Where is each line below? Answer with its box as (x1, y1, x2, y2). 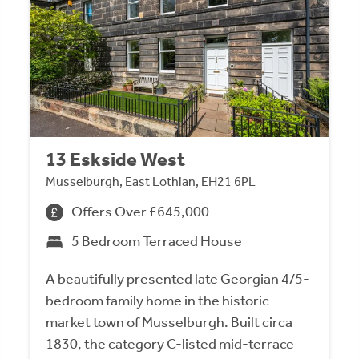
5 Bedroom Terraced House (71, 232, 243, 251)
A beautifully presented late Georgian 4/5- (46, 270, 310, 288)
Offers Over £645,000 (71, 203, 210, 221)
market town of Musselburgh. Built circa (46, 313, 293, 332)
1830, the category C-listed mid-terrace (46, 335, 295, 353)
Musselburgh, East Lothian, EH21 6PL (46, 174, 256, 190)
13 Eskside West (46, 148, 186, 171)
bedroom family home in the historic (46, 292, 270, 310)
